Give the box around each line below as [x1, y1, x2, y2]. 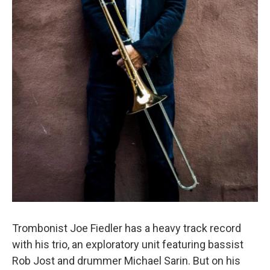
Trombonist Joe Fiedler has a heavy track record [12, 221, 241, 234]
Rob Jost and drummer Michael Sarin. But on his [12, 254, 240, 267]
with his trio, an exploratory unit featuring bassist [12, 237, 243, 251]
